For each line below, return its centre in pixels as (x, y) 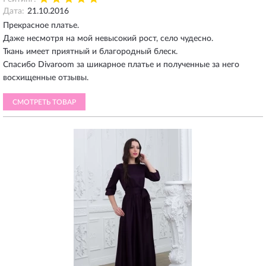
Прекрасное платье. (41, 26)
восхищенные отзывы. (46, 78)
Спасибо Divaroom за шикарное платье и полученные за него (121, 65)
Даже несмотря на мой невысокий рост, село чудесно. (108, 39)
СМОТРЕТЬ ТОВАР (44, 102)
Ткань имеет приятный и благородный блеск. (90, 52)
